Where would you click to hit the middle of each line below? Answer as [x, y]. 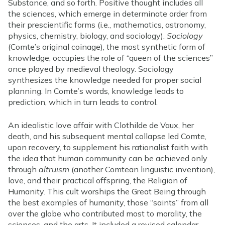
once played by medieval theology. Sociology [91, 69]
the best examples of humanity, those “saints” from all [108, 202]
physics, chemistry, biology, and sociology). [87, 35]
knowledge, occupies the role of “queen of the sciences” [110, 58]
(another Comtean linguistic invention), [142, 169]
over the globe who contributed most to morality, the [105, 213]
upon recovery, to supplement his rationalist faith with [108, 147]
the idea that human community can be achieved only [108, 158]
